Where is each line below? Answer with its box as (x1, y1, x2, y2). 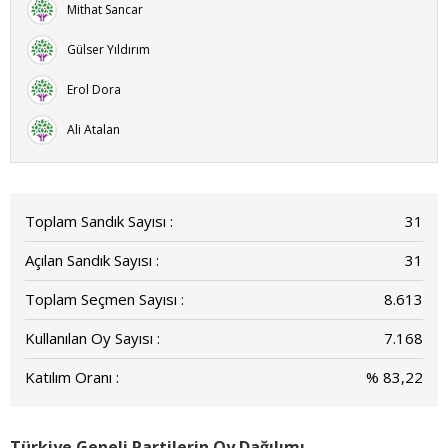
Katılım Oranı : (25, 366, 119, 387)
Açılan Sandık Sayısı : (25, 249, 159, 270)
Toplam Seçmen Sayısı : (25, 288, 184, 309)
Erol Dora (67, 80, 121, 98)
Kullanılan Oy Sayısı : (25, 327, 160, 348)
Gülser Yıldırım (67, 40, 150, 58)
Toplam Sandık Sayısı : (25, 210, 173, 231)
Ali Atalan (67, 120, 120, 138)
